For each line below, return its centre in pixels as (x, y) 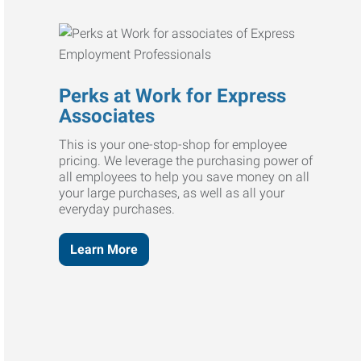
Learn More (104, 249)
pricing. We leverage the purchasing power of (186, 160)
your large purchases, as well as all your (172, 193)
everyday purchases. (117, 209)
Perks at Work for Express (173, 95)
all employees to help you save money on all (185, 176)
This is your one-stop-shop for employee (173, 144)
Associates (107, 116)
